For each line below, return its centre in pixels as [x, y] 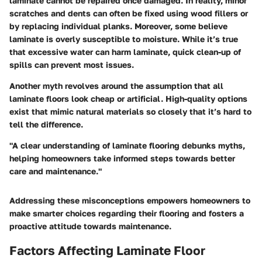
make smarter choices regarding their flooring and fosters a [127, 213]
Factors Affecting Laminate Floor [107, 250]
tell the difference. [46, 124]
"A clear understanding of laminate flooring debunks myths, [127, 145]
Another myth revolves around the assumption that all [116, 85]
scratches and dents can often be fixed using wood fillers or [129, 13]
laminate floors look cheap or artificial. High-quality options [128, 98]
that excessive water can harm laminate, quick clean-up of [125, 51]
